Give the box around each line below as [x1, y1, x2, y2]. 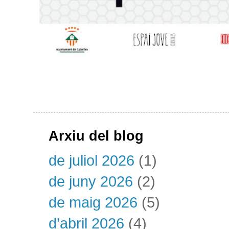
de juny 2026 [49, 173, 133, 190]
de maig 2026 [49, 194, 138, 211]
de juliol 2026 [49, 152, 134, 169]
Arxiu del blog [49, 128, 144, 144]
